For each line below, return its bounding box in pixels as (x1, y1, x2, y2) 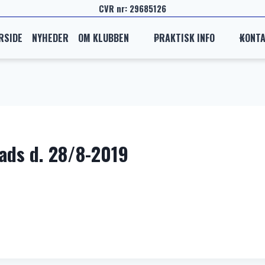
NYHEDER (32, 30, 69, 45)
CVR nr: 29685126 (99, 2, 166, 15)
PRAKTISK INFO (154, 30, 215, 45)
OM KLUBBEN (78, 30, 130, 45)
